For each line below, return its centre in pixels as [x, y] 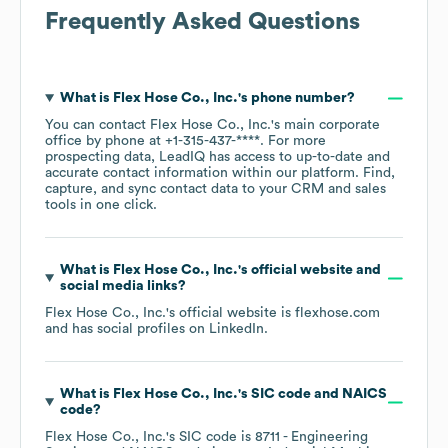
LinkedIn [236, 329]
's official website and [309, 270]
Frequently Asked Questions [202, 22]
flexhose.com [337, 313]
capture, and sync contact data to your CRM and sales [215, 189]
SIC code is [217, 437]
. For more [293, 141]
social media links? [122, 286]
